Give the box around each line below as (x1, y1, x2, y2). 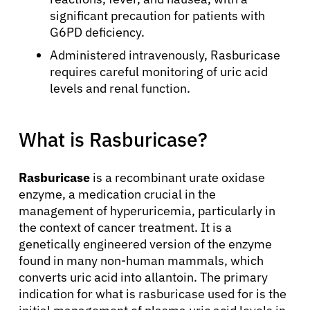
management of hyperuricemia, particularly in (19, 202, 275, 219)
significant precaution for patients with (50, 7, 265, 24)
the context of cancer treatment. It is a (19, 219, 232, 235)
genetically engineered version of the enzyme (19, 235, 272, 252)
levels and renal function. (50, 80, 190, 96)
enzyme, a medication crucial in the (19, 185, 216, 202)
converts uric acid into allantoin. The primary (19, 268, 268, 285)
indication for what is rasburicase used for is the (19, 285, 286, 302)
